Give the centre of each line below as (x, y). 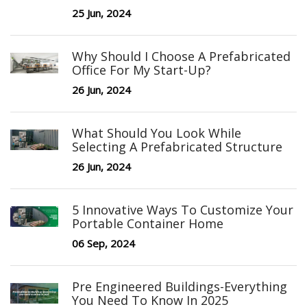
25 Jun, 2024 (101, 13)
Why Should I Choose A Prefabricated (181, 57)
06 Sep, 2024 (103, 244)
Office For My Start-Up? (142, 70)
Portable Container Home (148, 224)
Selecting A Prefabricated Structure (177, 147)
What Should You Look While (157, 133)
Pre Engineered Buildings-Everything (180, 287)
